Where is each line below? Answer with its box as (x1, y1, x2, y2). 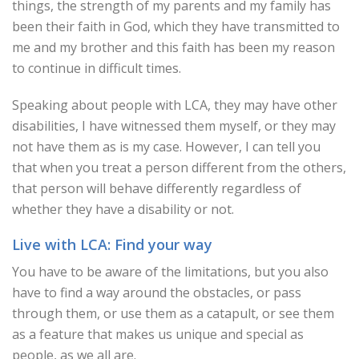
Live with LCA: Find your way (12, 235, 212, 254)
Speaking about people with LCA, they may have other (12, 96, 337, 114)
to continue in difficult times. (12, 59, 181, 77)
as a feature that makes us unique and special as (12, 325, 304, 343)
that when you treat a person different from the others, (12, 159, 346, 176)
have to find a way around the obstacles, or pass (12, 284, 301, 301)
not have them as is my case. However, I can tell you (12, 138, 321, 155)
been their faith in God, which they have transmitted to (12, 18, 340, 35)
